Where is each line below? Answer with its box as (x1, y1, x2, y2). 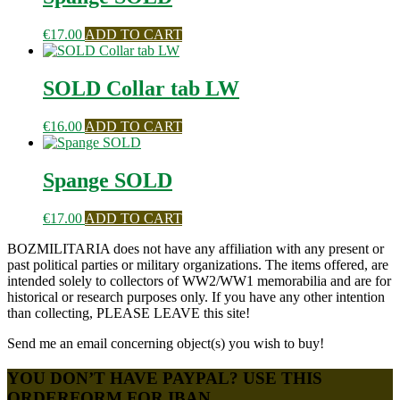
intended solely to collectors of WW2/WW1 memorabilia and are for (7, 272, 391, 288)
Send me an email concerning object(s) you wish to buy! (7, 335, 324, 351)
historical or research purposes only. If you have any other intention (7, 288, 385, 304)
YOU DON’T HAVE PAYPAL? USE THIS (7, 368, 322, 387)
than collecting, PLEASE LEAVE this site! (7, 304, 250, 321)
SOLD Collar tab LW (43, 77, 239, 101)
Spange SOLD (43, 168, 172, 192)
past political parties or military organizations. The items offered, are (7, 256, 388, 272)
